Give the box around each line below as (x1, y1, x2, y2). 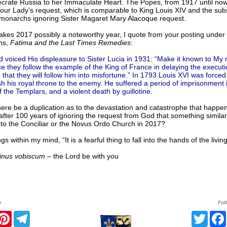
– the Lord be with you (45, 152, 119, 161)
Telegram (29, 210, 65, 219)
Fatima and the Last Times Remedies (10, 39, 131, 47)
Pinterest (11, 210, 46, 219)
